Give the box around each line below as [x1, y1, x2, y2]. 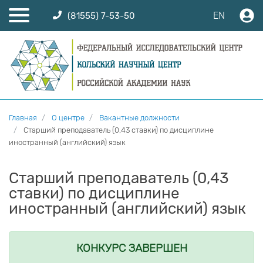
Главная [9, 113, 37, 123]
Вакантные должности [99, 113, 180, 123]
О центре [52, 113, 85, 123]
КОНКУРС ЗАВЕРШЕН [76, 241, 187, 255]
